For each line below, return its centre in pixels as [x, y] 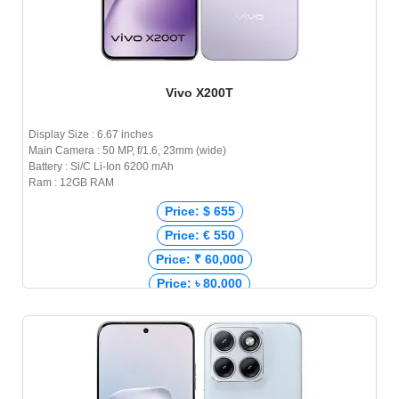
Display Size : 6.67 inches [91, 135]
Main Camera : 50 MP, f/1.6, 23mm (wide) [127, 151]
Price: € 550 [199, 236]
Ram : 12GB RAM [71, 183]
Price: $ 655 [199, 212]
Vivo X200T [199, 93]
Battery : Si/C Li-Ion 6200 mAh [101, 167]
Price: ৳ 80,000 [199, 284]
